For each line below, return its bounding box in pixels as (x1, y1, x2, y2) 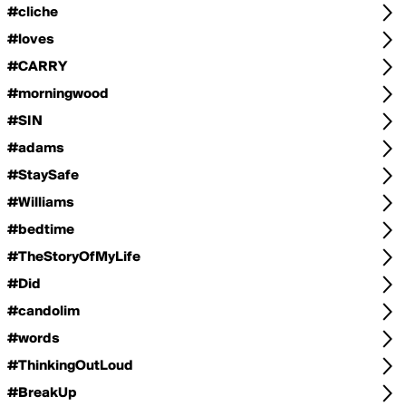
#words (7, 332, 60, 346)
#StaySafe (7, 169, 79, 183)
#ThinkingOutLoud (7, 359, 133, 373)
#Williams (7, 196, 74, 210)
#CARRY (7, 60, 67, 74)
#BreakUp (7, 386, 77, 401)
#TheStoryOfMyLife (7, 250, 140, 265)
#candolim (7, 304, 80, 319)
